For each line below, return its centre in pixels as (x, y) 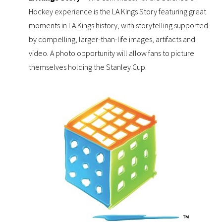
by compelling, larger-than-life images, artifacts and (112, 39)
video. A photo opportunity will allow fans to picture (112, 53)
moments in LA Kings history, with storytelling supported (119, 26)
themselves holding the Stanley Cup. (88, 67)
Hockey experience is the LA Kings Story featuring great (118, 12)
